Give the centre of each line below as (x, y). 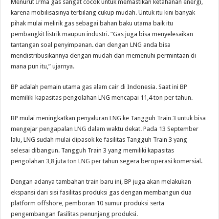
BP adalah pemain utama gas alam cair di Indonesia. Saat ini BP (99, 87)
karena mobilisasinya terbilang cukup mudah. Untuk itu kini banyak (103, 13)
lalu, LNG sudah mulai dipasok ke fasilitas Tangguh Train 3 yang (100, 140)
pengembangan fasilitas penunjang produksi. (75, 214)
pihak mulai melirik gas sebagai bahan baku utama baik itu (92, 23)
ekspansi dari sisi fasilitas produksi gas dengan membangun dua (101, 193)
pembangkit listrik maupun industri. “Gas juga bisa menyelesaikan (102, 34)
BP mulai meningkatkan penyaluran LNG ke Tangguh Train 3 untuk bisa (109, 118)
